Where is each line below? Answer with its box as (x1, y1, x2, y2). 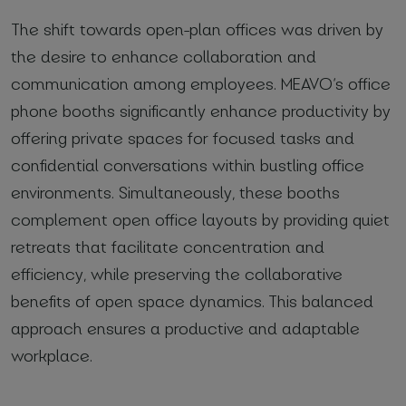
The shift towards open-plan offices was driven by (11, 18, 383, 39)
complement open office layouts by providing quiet (11, 208, 390, 229)
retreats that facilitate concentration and (11, 236, 324, 256)
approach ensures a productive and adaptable (11, 317, 360, 338)
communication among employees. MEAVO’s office (11, 72, 391, 93)
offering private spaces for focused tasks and (11, 127, 354, 148)
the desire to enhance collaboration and (11, 45, 316, 66)
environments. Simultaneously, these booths (11, 181, 340, 202)
